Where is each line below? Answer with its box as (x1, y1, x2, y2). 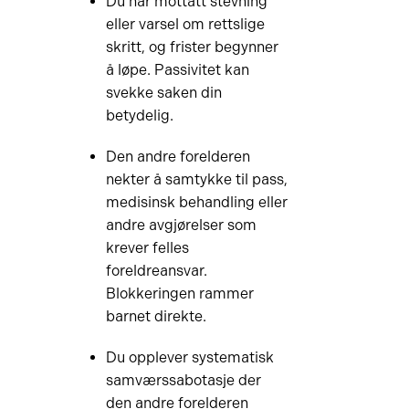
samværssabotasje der (105, 372, 261, 389)
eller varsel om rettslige (105, 16, 265, 33)
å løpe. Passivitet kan (105, 61, 249, 79)
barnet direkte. (105, 308, 206, 325)
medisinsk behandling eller (105, 194, 288, 211)
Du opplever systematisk (105, 349, 274, 366)
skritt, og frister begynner (105, 38, 278, 56)
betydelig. (105, 107, 173, 124)
